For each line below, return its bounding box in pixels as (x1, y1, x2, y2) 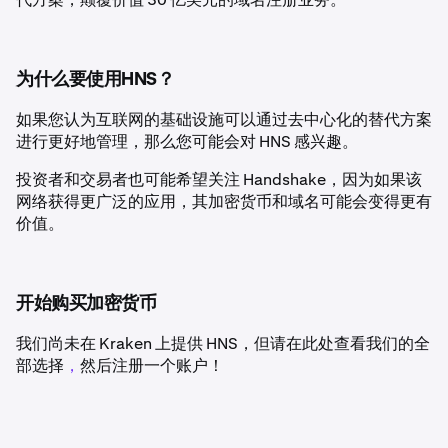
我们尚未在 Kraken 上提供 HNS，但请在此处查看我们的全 (16, 333, 430, 355)
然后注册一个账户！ (80, 355, 224, 377)
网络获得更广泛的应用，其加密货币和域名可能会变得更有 (16, 191, 432, 213)
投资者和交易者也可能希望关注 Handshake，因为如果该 (16, 169, 422, 191)
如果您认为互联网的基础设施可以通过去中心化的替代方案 (16, 109, 432, 131)
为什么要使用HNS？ (16, 71, 174, 90)
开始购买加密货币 (16, 295, 156, 314)
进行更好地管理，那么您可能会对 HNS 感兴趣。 (16, 131, 361, 153)
